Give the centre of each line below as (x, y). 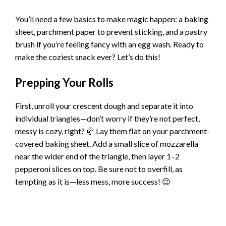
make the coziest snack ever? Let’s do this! (88, 57)
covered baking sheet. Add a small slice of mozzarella (107, 143)
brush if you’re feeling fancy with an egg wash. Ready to (109, 44)
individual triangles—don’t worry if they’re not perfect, (107, 118)
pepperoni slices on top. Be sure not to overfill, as (99, 168)
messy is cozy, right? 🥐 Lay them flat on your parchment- (112, 131)
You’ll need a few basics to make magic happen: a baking (112, 19)
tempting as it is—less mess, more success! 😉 (93, 181)
